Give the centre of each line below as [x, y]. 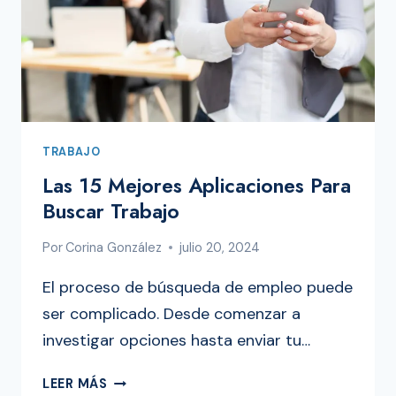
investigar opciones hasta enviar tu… [176, 341]
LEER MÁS [75, 384]
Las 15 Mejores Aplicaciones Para [197, 186]
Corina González [114, 248]
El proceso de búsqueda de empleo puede [198, 288]
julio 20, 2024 [220, 248]
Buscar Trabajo [111, 212]
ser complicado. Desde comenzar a [171, 314]
